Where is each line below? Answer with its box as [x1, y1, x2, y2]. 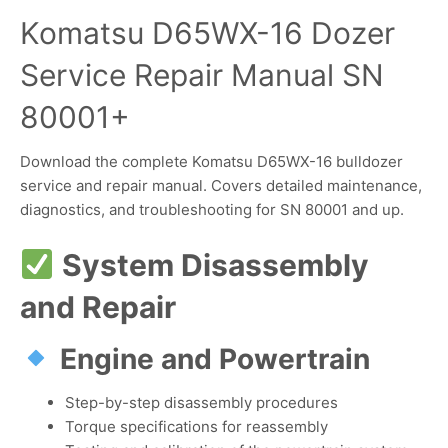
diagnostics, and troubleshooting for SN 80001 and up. [20, 199, 404, 219]
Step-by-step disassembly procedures [65, 392, 338, 412]
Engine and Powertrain [59, 342, 370, 377]
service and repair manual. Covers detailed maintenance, [20, 175, 422, 195]
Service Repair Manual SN [20, 56, 384, 93]
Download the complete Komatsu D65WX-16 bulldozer [20, 151, 403, 171]
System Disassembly [62, 247, 370, 284]
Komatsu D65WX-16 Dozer [20, 14, 395, 51]
